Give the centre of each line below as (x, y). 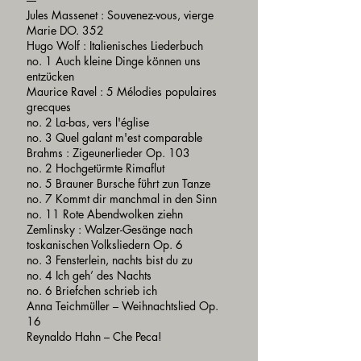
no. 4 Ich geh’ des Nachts (89, 275)
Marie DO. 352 (65, 30)
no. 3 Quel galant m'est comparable (114, 137)
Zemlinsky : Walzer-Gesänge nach (110, 229)
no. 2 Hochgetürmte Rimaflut (95, 168)
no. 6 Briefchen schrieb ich (92, 290)
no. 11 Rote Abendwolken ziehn (105, 214)
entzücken (50, 76)
